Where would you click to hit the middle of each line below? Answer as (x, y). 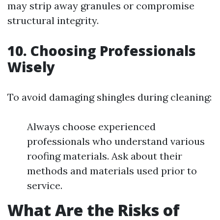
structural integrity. (53, 21)
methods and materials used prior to (112, 171)
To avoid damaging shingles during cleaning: (110, 97)
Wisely (31, 67)
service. (45, 186)
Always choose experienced (91, 127)
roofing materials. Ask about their (105, 156)
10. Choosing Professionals (102, 51)
